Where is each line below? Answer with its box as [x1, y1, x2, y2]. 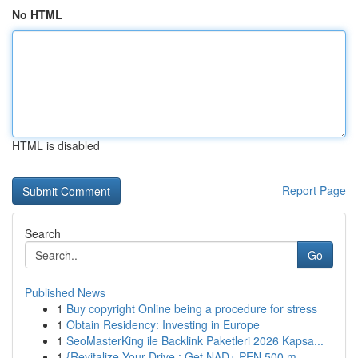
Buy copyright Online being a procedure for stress [66, 300, 317, 316]
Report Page [282, 182, 346, 198]
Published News [25, 284, 105, 300]
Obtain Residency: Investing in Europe [66, 316, 260, 332]
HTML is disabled [12, 137, 100, 153]
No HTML [12, 6, 62, 22]
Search [25, 225, 61, 241]
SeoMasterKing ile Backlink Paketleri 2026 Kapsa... [66, 332, 324, 348]
